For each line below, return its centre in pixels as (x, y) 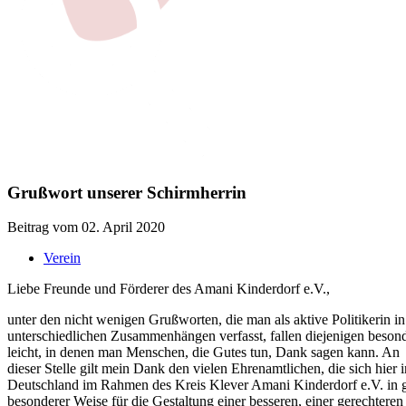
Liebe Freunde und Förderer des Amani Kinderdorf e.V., (169, 289)
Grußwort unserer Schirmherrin (127, 192)
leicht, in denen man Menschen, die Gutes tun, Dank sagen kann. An (203, 353)
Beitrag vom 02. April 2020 (86, 227)
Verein (62, 258)
